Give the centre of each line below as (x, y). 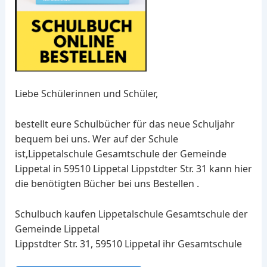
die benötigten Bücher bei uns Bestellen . (107, 183)
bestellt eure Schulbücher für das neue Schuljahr (125, 124)
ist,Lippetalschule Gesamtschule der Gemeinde (120, 153)
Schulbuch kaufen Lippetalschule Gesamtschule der (131, 214)
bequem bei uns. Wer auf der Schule (96, 139)
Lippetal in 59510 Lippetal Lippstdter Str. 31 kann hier (133, 168)
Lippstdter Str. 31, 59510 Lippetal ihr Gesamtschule (128, 243)
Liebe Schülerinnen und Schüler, (86, 94)
